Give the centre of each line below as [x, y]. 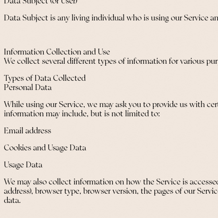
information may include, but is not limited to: [82, 114]
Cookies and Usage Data [45, 148]
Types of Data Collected [45, 79]
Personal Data [28, 88]
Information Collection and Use [57, 52]
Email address [27, 131]
